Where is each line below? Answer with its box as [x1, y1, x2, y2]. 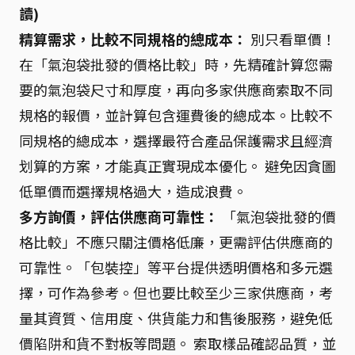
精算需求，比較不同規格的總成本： [19, 28, 247, 49]
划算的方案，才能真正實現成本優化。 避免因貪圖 [19, 155, 336, 176]
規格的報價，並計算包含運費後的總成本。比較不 [19, 104, 333, 125]
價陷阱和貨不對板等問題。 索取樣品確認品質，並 [19, 332, 336, 353]
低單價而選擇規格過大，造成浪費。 [19, 180, 247, 201]
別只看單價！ [247, 28, 336, 49]
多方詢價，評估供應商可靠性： [19, 205, 219, 227]
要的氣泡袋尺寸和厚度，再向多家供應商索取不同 [19, 78, 333, 100]
